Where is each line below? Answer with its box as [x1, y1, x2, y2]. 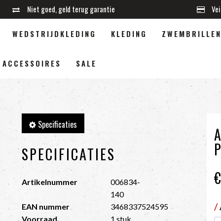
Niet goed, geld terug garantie [25, 3, 115, 14]
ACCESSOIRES [2, 57, 61, 69]
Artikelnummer [21, 177, 77, 186]
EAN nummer [21, 202, 70, 211]
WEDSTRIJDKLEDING [12, 28, 96, 39]
